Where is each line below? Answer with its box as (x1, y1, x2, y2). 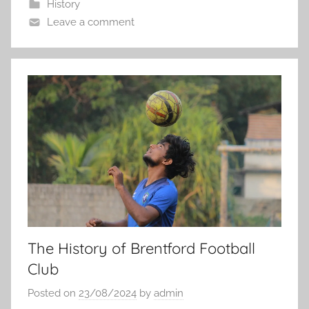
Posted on (28, 287, 79, 300)
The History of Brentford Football (28, 238, 255, 258)
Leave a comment (46, 15, 134, 28)
